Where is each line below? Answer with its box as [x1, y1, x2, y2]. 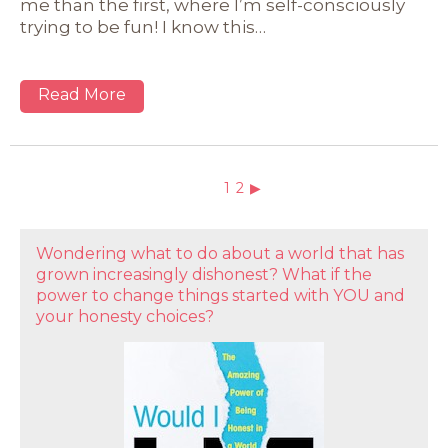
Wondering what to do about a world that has [36, 244, 404, 264]
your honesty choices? [36, 307, 214, 327]
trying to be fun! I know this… [20, 17, 266, 38]
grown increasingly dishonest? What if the [36, 265, 372, 285]
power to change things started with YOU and [36, 286, 405, 306]
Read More [38, 85, 126, 105]
